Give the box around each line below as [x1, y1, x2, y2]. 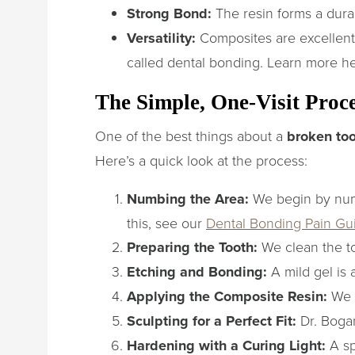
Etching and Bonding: [127, 261, 267, 282]
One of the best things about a [95, 125, 287, 145]
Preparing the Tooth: [127, 236, 258, 258]
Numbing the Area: [127, 188, 249, 209]
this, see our [127, 212, 206, 232]
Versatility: [127, 27, 196, 48]
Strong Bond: [127, 2, 212, 24]
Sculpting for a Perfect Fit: [127, 310, 296, 331]
